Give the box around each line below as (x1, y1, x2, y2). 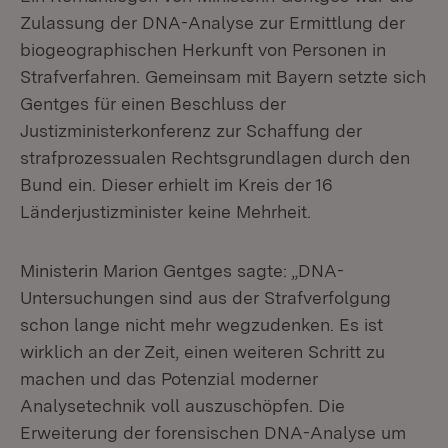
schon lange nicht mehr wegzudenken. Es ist (20, 314, 383, 335)
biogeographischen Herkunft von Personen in (20, 39, 386, 60)
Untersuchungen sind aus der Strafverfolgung (20, 287, 391, 308)
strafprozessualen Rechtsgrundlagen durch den (20, 147, 410, 168)
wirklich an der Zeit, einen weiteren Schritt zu (20, 341, 385, 362)
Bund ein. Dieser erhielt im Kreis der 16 (20, 174, 333, 195)
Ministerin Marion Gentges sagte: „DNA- (20, 260, 344, 281)
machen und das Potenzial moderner (20, 368, 318, 389)
